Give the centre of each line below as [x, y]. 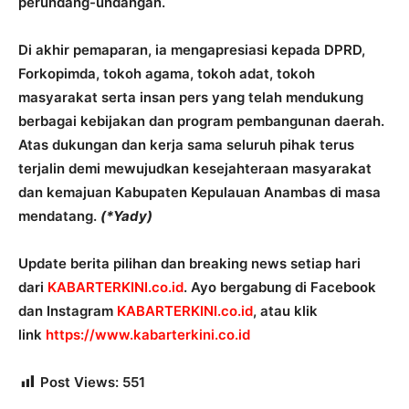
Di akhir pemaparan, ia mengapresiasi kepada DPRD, [192, 50]
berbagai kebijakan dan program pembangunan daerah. [201, 121]
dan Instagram [68, 311]
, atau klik [285, 311]
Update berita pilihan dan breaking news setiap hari [189, 264]
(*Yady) [126, 216]
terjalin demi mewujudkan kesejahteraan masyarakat [195, 169]
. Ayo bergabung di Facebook [280, 288]
